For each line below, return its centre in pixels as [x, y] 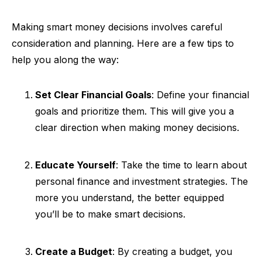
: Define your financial [200, 94]
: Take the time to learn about [181, 165]
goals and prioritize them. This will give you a [135, 111]
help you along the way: [65, 59]
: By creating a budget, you [172, 251]
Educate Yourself [75, 165]
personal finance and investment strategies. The [142, 181]
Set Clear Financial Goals [93, 94]
